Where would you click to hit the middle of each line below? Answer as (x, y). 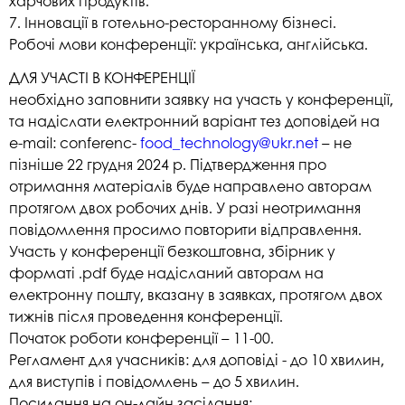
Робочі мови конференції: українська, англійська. (188, 43)
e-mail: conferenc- (75, 142)
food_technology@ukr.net (229, 142)
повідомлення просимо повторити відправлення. (185, 229)
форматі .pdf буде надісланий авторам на (166, 272)
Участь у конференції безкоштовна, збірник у (172, 250)
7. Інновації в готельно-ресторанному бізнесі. (173, 22)
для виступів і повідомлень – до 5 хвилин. (154, 381)
